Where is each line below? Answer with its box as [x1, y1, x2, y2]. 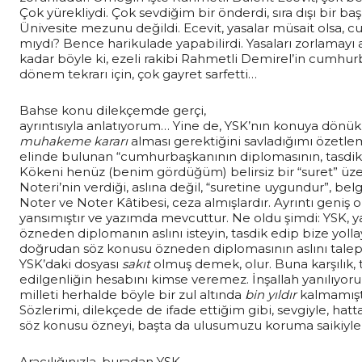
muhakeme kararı [19, 133, 128, 149]
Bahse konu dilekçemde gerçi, [19, 102, 206, 118]
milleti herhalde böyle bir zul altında [19, 286, 245, 302]
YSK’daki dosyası [19, 255, 122, 271]
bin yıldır [245, 286, 297, 302]
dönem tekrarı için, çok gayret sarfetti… [19, 65, 257, 82]
